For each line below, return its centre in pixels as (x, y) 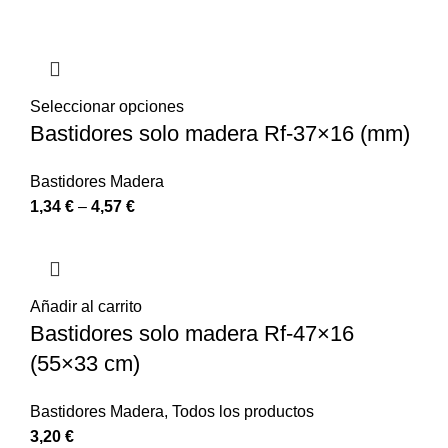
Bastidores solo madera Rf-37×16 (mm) (220, 133)
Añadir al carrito (86, 306)
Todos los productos (243, 411)
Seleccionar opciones (107, 106)
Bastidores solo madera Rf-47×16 (192, 333)
